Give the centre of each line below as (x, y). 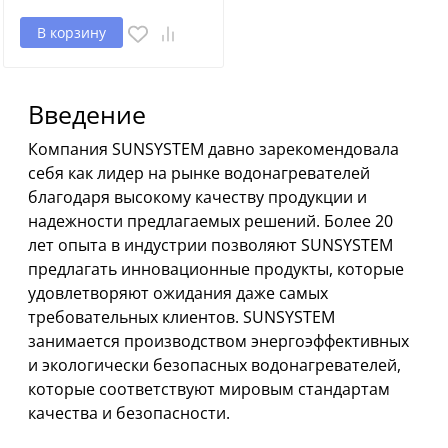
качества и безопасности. (129, 413)
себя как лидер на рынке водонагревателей (199, 173)
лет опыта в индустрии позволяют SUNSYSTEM (210, 245)
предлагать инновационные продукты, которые (216, 269)
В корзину (71, 33)
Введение (87, 114)
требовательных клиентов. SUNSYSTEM (181, 317)
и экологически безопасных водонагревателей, (214, 365)
